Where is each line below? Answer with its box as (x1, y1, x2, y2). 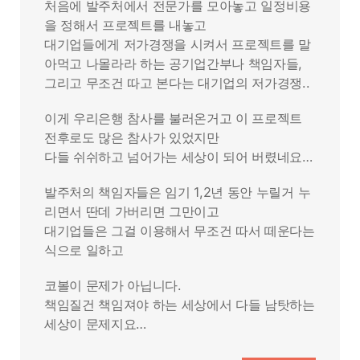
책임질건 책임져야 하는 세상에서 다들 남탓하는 (44, 297, 315, 313)
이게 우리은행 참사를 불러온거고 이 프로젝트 (44, 110, 303, 126)
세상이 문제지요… (44, 316, 147, 332)
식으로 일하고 (44, 242, 124, 258)
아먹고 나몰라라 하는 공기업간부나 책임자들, (44, 55, 303, 72)
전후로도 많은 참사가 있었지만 (44, 129, 219, 145)
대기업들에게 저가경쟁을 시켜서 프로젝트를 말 (44, 36, 312, 52)
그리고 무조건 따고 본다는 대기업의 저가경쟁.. (44, 75, 310, 91)
